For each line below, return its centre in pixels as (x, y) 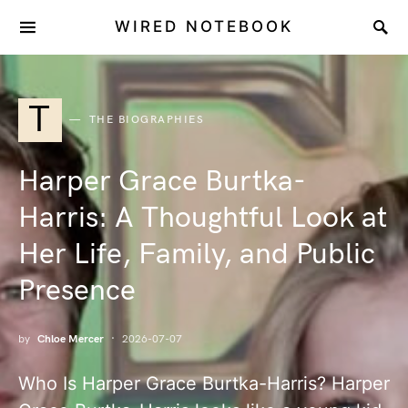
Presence (77, 291)
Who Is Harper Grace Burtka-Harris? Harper (204, 383)
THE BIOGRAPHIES (146, 120)
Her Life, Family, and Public (197, 255)
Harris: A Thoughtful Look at (203, 218)
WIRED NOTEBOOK (204, 26)
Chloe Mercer (71, 339)
